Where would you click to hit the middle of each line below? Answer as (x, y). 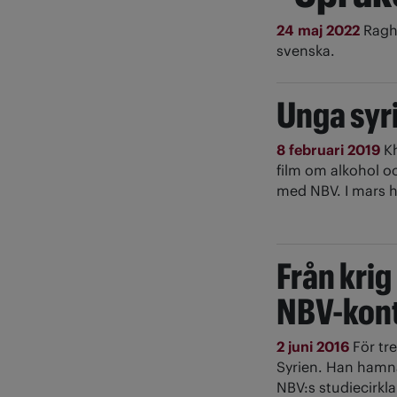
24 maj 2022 (320, 31)
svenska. (306, 51)
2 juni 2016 (315, 347)
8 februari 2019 (330, 150)
